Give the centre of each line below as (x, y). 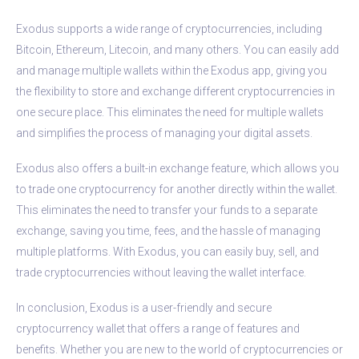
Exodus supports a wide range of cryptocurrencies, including (169, 28)
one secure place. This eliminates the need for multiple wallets (170, 112)
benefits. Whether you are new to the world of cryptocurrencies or (179, 349)
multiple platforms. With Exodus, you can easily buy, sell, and (167, 251)
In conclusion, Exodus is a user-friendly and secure (144, 307)
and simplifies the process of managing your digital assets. (164, 133)
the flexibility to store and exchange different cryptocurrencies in (175, 91)
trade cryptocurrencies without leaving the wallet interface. (161, 272)
